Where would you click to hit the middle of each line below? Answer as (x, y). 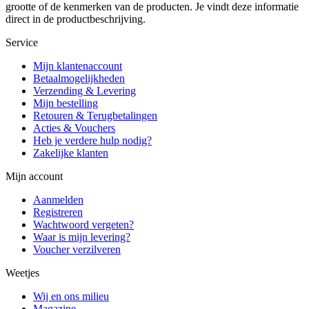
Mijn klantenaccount (78, 66)
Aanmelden (58, 200)
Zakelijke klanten (71, 153)
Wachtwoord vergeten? (83, 225)
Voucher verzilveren (77, 250)
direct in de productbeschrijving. (76, 19)
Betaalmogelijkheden (79, 79)
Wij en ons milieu (71, 297)
